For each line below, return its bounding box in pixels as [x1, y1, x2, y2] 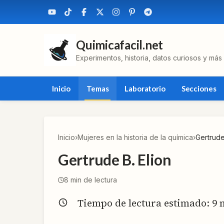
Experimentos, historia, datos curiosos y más [76, 53, 222, 62]
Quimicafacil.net [76, 37, 163, 52]
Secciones [181, 84, 216, 93]
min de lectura [68, 175, 117, 184]
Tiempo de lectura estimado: [77, 196, 212, 209]
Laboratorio [124, 84, 165, 93]
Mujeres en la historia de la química [77, 133, 193, 141]
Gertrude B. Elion [58, 150, 171, 168]
